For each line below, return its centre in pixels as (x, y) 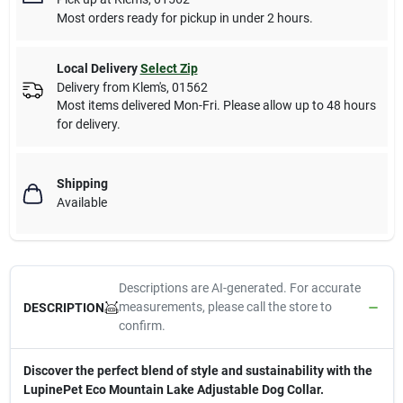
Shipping (82, 184)
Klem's (149, 88)
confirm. (142, 326)
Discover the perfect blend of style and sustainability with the (197, 371)
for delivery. (88, 125)
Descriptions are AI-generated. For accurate (239, 288)
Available (81, 203)
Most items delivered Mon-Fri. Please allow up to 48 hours (216, 106)
